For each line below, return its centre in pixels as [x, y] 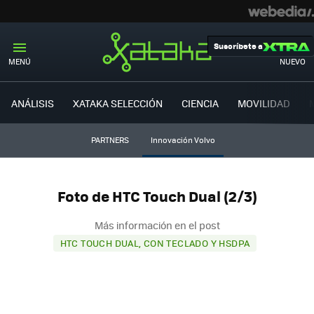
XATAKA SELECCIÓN [118, 103]
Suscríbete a [238, 46]
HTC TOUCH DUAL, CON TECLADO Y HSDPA [155, 243]
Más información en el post [157, 225]
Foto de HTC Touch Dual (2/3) [157, 196]
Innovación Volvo [183, 140]
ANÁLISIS [33, 103]
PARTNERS [110, 140]
